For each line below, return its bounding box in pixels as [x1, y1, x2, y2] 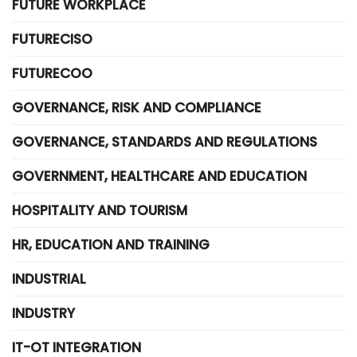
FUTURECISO [12, 29, 92, 49]
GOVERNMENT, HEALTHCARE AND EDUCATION [12, 167, 307, 186]
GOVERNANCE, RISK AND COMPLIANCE [12, 98, 261, 117]
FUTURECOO [12, 64, 92, 83]
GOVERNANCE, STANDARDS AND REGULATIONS [12, 132, 317, 151]
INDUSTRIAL [12, 269, 86, 288]
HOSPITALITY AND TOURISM [12, 201, 187, 220]
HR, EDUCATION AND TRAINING [12, 235, 210, 254]
